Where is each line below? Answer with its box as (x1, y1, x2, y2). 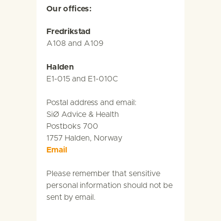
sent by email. (46, 193, 98, 201)
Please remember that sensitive (46, 170, 160, 178)
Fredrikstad (46, 28, 91, 36)
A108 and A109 (46, 39, 104, 47)
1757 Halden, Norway (46, 134, 122, 142)
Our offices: (46, 5, 94, 13)
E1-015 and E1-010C (46, 75, 118, 83)
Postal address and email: (46, 99, 136, 107)
